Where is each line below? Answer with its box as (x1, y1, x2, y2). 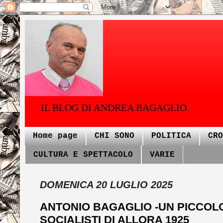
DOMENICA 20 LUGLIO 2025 (40, 179, 173, 191)
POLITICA (151, 131, 191, 141)
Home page (33, 131, 78, 141)
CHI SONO (95, 131, 134, 141)
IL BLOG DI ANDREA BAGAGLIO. (41, 102, 189, 113)
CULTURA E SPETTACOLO (33, 150, 133, 159)
